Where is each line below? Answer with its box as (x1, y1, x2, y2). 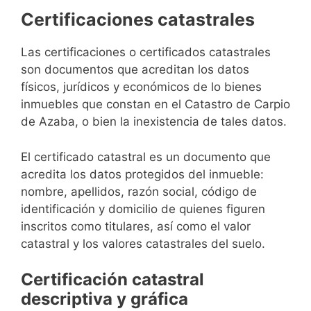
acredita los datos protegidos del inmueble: (21, 167, 264, 181)
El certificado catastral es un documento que (21, 149, 271, 164)
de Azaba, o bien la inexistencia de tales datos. (21, 115, 287, 129)
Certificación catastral (21, 269, 204, 290)
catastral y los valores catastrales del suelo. (21, 236, 265, 251)
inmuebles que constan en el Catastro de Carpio (21, 97, 290, 112)
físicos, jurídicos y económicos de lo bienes (21, 80, 262, 94)
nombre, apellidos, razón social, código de (21, 184, 257, 199)
